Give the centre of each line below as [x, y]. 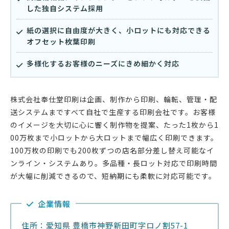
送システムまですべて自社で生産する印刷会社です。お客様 [113, 112]
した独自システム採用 [65, 8]
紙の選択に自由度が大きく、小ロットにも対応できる [119, 30]
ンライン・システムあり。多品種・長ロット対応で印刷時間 [114, 163]
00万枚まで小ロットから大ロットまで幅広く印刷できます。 [114, 137]
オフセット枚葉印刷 [61, 41]
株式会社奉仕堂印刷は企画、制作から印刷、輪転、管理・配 [114, 99]
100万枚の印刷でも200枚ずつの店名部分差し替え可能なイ [112, 150]
